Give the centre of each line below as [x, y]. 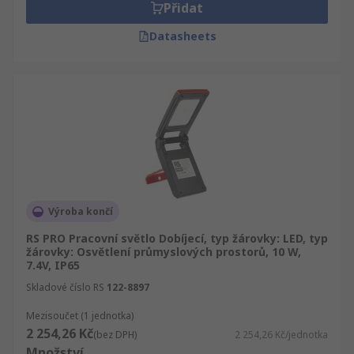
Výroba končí [81, 211]
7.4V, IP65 [53, 265]
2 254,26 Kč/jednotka [281, 335]
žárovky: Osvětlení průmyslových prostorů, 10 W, [164, 252]
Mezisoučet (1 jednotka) [80, 316]
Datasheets [183, 36]
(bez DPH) [115, 335]
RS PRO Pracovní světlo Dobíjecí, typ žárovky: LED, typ [177, 238]
